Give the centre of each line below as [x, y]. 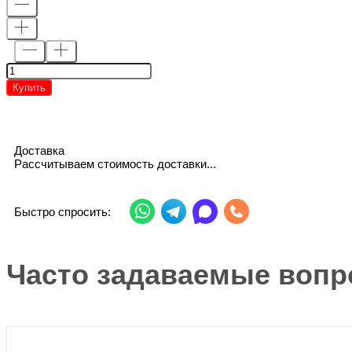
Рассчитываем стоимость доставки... [115, 164]
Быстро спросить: [62, 211]
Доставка [39, 151]
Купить [29, 88]
